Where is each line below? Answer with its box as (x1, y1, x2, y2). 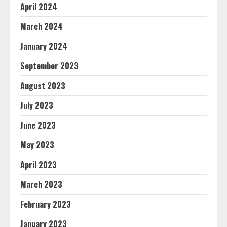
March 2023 (20, 178, 62, 191)
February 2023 (20, 198, 71, 210)
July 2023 (20, 99, 53, 111)
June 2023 (20, 119, 56, 131)
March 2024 (20, 20, 63, 32)
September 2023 (20, 60, 79, 72)
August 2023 (20, 80, 65, 92)
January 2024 (20, 40, 67, 52)
